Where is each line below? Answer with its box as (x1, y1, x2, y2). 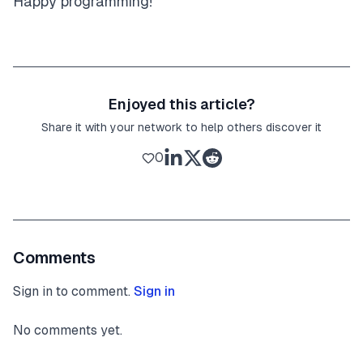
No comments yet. (13, 322, 122, 338)
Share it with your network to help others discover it (41, 120, 322, 134)
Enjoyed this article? (108, 95, 255, 113)
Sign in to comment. (13, 283, 130, 299)
